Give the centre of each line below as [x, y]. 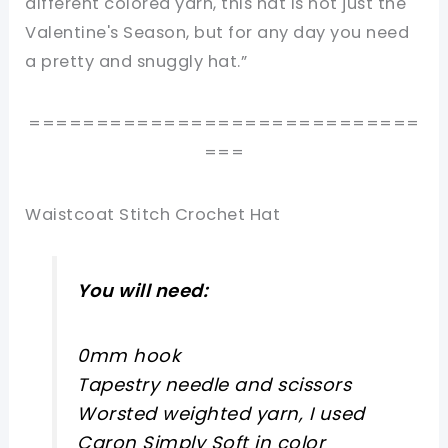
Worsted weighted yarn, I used [221, 414]
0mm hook [129, 356]
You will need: [143, 290]
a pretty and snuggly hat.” [136, 62]
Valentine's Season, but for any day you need [217, 33]
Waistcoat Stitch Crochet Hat [153, 214]
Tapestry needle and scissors [214, 385]
